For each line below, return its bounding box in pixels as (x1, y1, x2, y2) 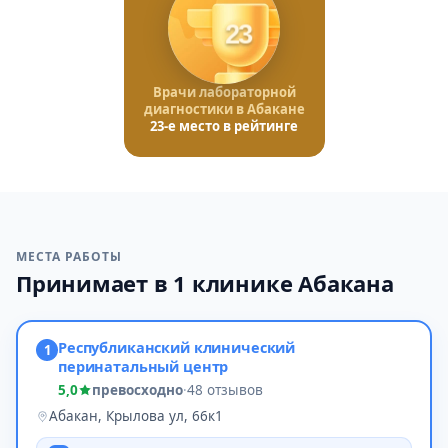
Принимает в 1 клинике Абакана (16, 268, 394, 298)
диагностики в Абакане (143, 100, 305, 118)
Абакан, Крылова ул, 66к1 (49, 407, 223, 425)
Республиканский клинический (58, 337, 296, 357)
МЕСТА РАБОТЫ (16, 248, 122, 265)
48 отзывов (187, 381, 263, 399)
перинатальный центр (58, 356, 229, 376)
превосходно (92, 381, 183, 399)
